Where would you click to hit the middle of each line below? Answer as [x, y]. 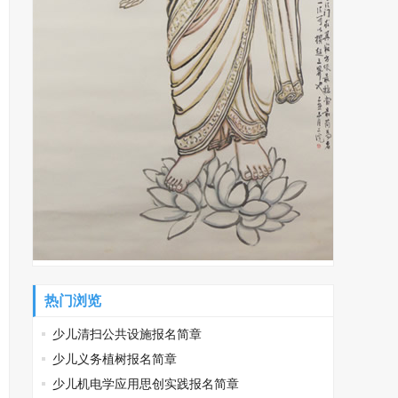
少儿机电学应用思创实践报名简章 [146, 384]
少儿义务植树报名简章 [115, 359]
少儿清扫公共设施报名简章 [127, 334]
